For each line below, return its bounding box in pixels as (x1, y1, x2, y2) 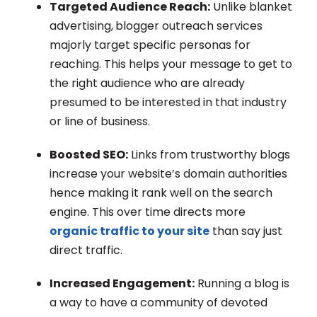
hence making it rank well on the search (50, 185, 272, 202)
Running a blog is (195, 275, 289, 292)
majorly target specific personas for (50, 37, 250, 54)
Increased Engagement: (50, 275, 195, 292)
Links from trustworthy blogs (128, 146, 290, 163)
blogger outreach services (115, 18, 263, 35)
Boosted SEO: (50, 146, 128, 163)
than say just (209, 223, 282, 240)
